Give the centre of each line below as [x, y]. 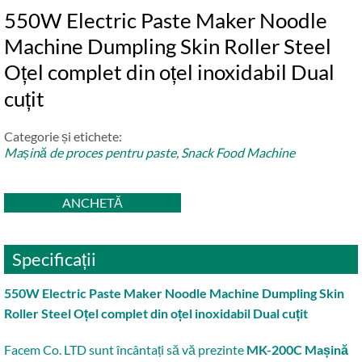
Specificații [54, 259]
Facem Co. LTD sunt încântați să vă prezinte [125, 349]
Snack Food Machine [238, 152]
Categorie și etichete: [63, 136]
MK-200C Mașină [297, 349]
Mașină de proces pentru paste [90, 152]
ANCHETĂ [93, 202]
